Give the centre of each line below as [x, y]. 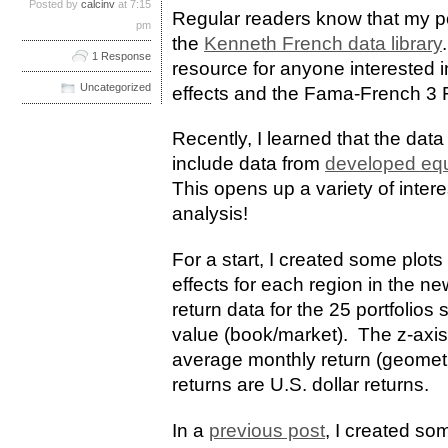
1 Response [121, 55]
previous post [267, 431]
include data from [248, 164]
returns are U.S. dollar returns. [300, 385]
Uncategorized [115, 87]
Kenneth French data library [323, 43]
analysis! [210, 214]
